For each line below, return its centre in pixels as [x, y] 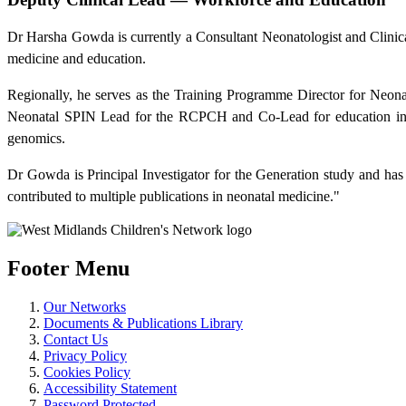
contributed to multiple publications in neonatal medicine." [174, 197]
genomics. [36, 139]
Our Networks [85, 307]
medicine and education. [77, 59]
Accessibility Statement [110, 389]
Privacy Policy [85, 356]
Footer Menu [68, 269]
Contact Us [76, 340]
